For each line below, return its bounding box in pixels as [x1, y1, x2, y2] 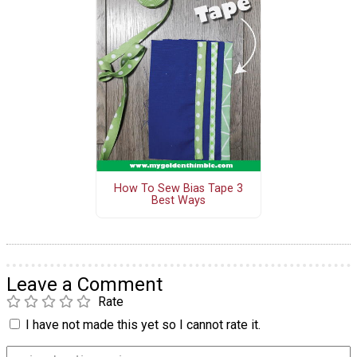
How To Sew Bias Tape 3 [113, 181, 243, 195]
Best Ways [151, 193, 206, 207]
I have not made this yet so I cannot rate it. [25, 317, 261, 333]
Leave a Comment [6, 273, 163, 296]
